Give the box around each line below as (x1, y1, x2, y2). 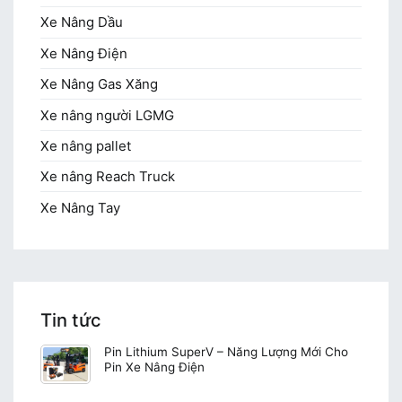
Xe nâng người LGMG (40, 106, 174, 124)
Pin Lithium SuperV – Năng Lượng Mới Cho (104, 345, 348, 360)
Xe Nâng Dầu (40, 13, 123, 31)
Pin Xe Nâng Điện (104, 360, 205, 375)
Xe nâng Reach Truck (40, 168, 175, 186)
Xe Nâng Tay (40, 198, 120, 216)
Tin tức (40, 308, 100, 331)
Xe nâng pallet (40, 136, 131, 154)
